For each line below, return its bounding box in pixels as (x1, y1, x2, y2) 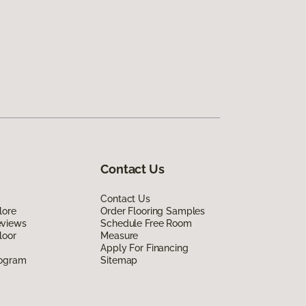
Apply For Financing (100, 242, 189, 253)
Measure (100, 229, 139, 241)
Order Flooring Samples (100, 205, 206, 217)
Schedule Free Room (100, 217, 192, 229)
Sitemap (100, 254, 138, 266)
